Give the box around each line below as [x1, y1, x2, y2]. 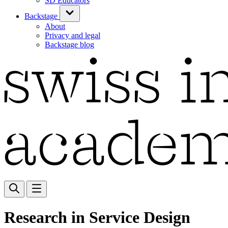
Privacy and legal [45, 31, 100, 40]
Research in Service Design [4, 208, 190, 227]
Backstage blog [45, 40, 94, 49]
